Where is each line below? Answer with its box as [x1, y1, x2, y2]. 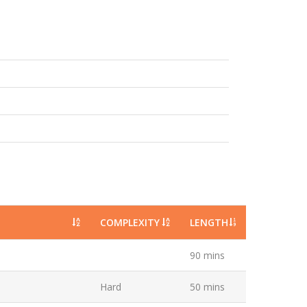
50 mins [190, 280, 225, 293]
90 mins [190, 249, 225, 262]
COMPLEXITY [100, 216, 160, 229]
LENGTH [190, 216, 229, 229]
